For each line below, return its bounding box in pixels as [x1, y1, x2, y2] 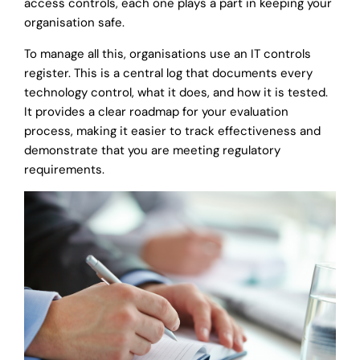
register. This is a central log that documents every [24, 65, 313, 82]
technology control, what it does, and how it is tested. [24, 84, 328, 101]
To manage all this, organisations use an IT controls [24, 46, 311, 63]
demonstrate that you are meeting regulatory [24, 142, 280, 159]
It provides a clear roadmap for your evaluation [24, 104, 288, 121]
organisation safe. [24, 14, 125, 31]
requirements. [24, 162, 104, 178]
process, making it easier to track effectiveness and [24, 123, 321, 140]
